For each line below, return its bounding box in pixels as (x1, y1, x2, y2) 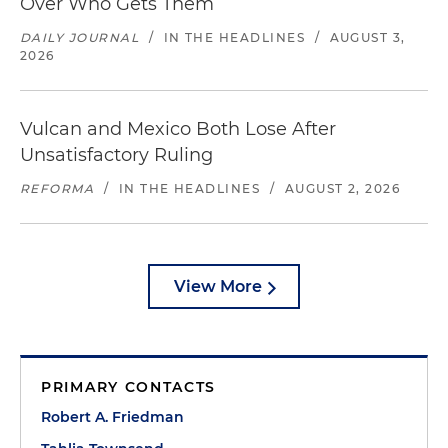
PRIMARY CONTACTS (41, 378, 217, 397)
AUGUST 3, (329, 30, 406, 46)
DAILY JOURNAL (20, 30, 140, 46)
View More (174, 277, 262, 297)
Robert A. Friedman (41, 408, 184, 427)
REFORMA (20, 181, 95, 197)
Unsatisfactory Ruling (20, 144, 213, 167)
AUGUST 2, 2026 (284, 181, 401, 197)
